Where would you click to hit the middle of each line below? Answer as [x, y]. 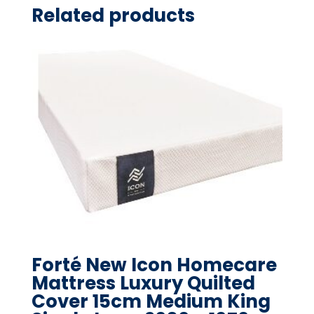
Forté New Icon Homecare [154, 265]
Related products [113, 16]
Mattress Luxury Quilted [143, 283]
